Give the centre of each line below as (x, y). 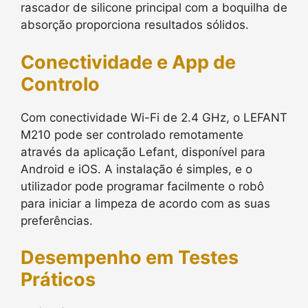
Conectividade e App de (128, 62)
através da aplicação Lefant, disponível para (143, 152)
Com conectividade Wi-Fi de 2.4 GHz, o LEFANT (154, 117)
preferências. (57, 220)
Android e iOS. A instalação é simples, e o (136, 169)
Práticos (58, 279)
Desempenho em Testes (130, 257)
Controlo (60, 84)
